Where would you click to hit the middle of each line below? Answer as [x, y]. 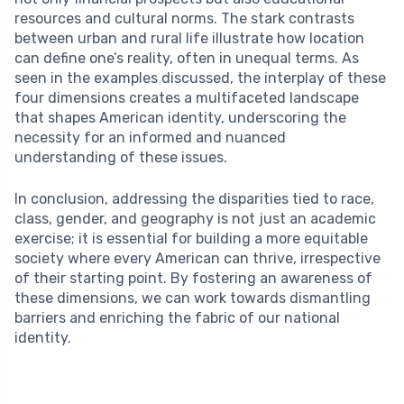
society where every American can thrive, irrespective [197, 258]
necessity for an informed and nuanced [150, 137]
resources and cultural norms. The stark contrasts [184, 18]
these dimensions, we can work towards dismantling [193, 298]
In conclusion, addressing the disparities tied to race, [194, 198]
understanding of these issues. [121, 157]
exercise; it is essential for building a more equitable [191, 238]
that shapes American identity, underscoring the [180, 117]
